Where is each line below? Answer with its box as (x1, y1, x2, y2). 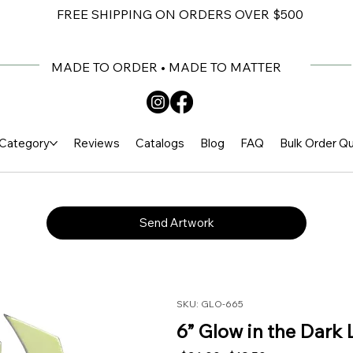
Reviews (72, 136, 120, 151)
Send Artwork (139, 215, 214, 231)
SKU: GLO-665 (176, 298, 243, 310)
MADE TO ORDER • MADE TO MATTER (51, 59, 282, 76)
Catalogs (135, 136, 184, 151)
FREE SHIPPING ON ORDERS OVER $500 (56, 6, 303, 23)
